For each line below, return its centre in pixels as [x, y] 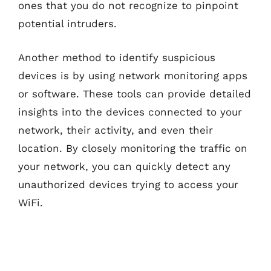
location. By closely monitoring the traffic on [133, 148]
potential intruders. [67, 24]
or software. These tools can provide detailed [135, 93]
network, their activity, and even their [116, 130]
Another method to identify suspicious [117, 57]
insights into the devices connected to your [130, 112]
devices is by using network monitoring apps [133, 75]
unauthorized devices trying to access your [128, 184]
